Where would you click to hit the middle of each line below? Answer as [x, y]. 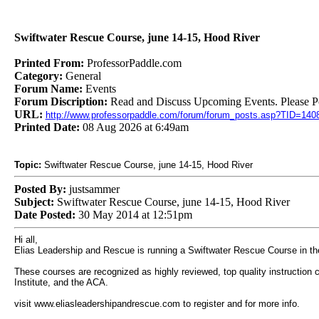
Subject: [34, 202]
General [83, 76]
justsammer [93, 189]
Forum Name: [49, 89]
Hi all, [26, 240]
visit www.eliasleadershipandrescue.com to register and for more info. [157, 304]
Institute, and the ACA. [61, 282]
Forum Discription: [62, 101]
